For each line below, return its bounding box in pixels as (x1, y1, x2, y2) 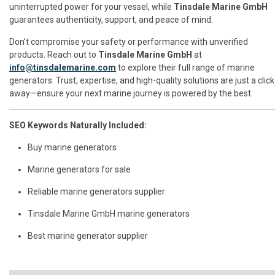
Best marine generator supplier (28, 231, 148, 241)
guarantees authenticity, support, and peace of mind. (9, 15, 213, 25)
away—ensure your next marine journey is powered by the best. (9, 88, 253, 99)
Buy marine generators (28, 142, 117, 153)
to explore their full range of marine (116, 63, 255, 73)
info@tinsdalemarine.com (9, 63, 116, 73)
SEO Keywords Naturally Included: (9, 120, 147, 131)
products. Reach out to (9, 50, 98, 60)
